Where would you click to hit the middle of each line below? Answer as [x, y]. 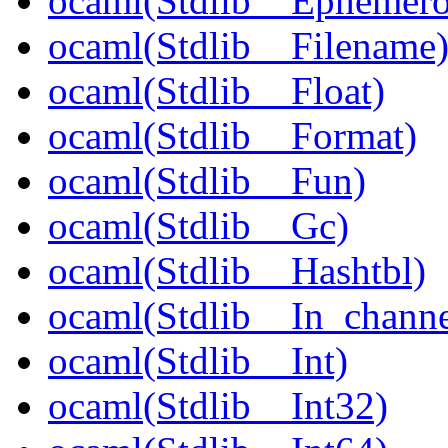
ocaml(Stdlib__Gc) [198, 226]
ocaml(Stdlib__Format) [232, 136]
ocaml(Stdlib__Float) [216, 91]
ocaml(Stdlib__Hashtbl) [237, 271]
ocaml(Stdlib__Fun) [207, 181]
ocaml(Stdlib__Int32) [218, 406]
